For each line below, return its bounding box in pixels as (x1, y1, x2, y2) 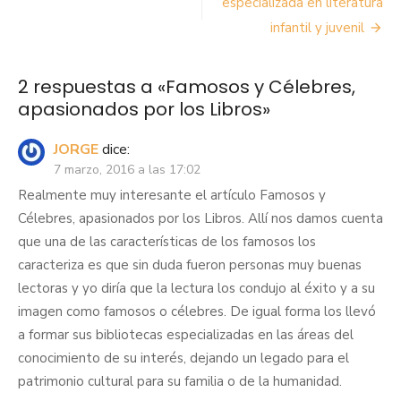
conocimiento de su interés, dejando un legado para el (18, 348, 349, 367)
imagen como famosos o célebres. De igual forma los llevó (18, 302, 376, 320)
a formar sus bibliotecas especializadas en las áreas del (18, 325, 354, 344)
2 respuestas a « (18, 73, 166, 99)
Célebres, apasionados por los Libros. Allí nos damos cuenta (18, 209, 383, 227)
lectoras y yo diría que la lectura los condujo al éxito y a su (18, 278, 375, 297)
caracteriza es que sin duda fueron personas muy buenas (18, 255, 362, 274)
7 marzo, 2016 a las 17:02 (54, 160, 200, 178)
